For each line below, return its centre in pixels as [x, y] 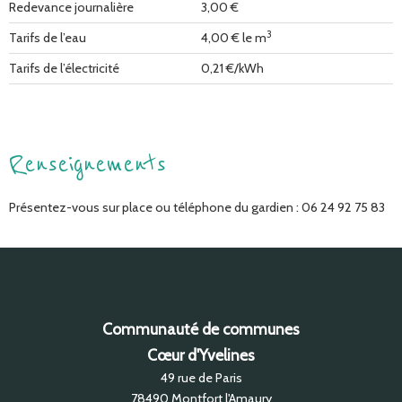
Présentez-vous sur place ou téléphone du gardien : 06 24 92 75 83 [197, 208]
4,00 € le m [234, 38]
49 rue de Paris [201, 377]
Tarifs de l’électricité [64, 69]
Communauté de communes [201, 328]
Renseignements [87, 164]
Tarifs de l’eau [48, 38]
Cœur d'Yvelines [201, 354]
